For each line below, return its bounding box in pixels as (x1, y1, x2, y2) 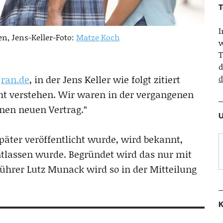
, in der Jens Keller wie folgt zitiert (29, 72, 180, 86)
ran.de (1, 72, 29, 86)
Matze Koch (76, 31, 119, 43)
